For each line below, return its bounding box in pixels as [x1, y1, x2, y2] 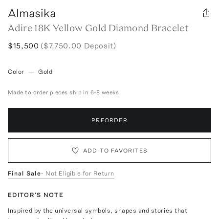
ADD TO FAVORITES [83, 147, 148, 154]
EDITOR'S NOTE [8, 191, 64, 198]
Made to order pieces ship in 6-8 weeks [8, 88, 119, 96]
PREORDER [91, 116, 128, 124]
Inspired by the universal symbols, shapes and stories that [8, 206, 188, 214]
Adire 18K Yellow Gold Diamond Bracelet [8, 22, 189, 34]
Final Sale [8, 169, 41, 177]
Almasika [8, 5, 56, 20]
